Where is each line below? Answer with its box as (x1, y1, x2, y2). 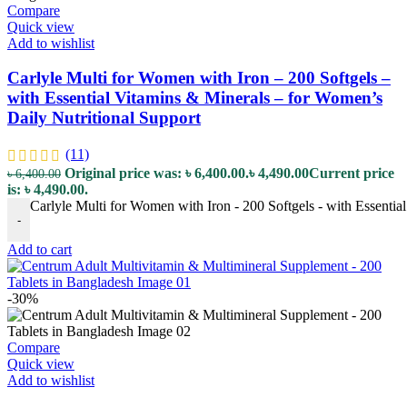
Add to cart (7, 242, 72, 258)
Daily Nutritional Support (7, 108, 201, 128)
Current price (309, 165, 394, 182)
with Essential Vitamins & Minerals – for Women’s (7, 88, 382, 108)
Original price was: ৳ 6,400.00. (65, 165, 249, 182)
